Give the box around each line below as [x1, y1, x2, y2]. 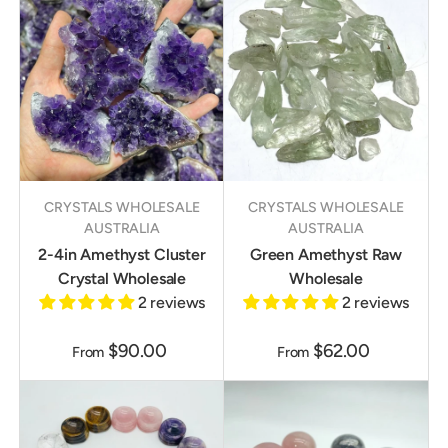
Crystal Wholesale [57, 269, 187, 289]
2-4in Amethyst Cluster [38, 245, 206, 265]
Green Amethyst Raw [249, 245, 403, 265]
